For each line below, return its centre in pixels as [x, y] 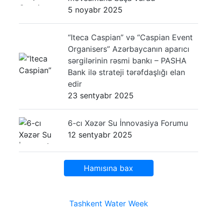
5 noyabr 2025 [95, 9]
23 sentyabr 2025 [101, 95]
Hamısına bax [108, 168]
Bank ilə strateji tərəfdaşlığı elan [126, 72]
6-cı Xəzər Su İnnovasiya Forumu [128, 123]
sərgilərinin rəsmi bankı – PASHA [127, 60]
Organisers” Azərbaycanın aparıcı [129, 49]
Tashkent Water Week [108, 203]
